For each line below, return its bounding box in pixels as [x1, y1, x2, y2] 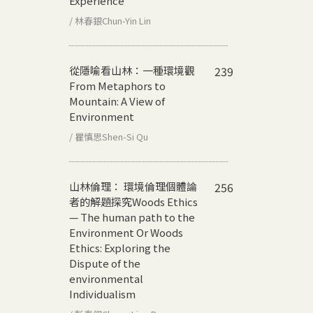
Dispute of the [69, 255, 140, 270]
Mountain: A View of [69, 93, 165, 108]
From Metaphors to [69, 78, 166, 93]
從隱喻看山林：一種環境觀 [69, 62, 195, 78]
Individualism [69, 286, 136, 301]
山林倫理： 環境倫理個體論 [69, 178, 197, 194]
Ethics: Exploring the [69, 240, 170, 255]
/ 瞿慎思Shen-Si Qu [69, 129, 148, 143]
